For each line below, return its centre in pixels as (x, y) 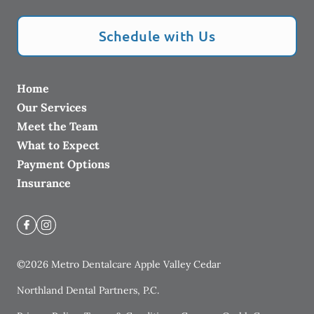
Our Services (52, 107)
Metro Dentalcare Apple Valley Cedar (136, 264)
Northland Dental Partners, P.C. (88, 290)
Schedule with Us (157, 36)
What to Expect (58, 145)
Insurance (44, 183)
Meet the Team (57, 126)
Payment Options (63, 164)
